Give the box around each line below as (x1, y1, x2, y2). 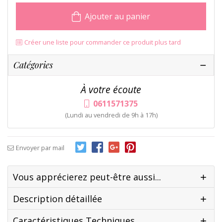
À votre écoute (81, 83, 141, 97)
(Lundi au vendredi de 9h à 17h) (64, 111, 158, 120)
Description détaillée (13, 193, 102, 205)
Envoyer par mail (15, 143, 64, 153)
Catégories (13, 59, 53, 71)
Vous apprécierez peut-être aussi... (13, 171, 161, 183)
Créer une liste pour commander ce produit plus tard (24, 38, 181, 47)
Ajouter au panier (85, 11, 151, 22)
